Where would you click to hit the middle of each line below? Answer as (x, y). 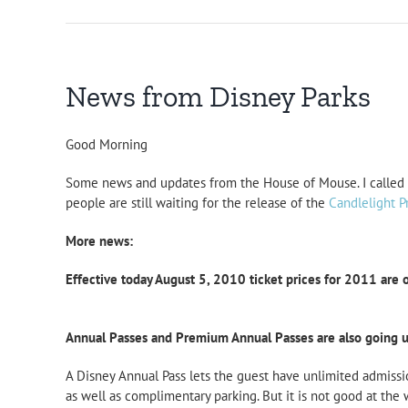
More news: (99, 241)
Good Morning (107, 145)
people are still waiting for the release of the (197, 203)
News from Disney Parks (218, 96)
